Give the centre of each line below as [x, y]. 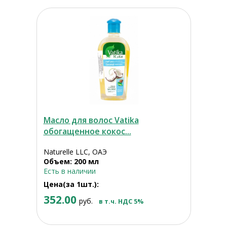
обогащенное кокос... [87, 131]
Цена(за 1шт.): [71, 184]
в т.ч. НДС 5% [121, 202]
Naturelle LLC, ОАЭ [75, 152]
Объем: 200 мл [71, 162]
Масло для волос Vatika [91, 120]
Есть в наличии [69, 171]
